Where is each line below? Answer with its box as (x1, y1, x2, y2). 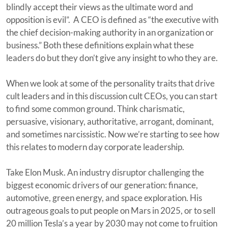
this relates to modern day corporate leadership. (6, 141, 184, 152)
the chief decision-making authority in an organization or (6, 26, 214, 38)
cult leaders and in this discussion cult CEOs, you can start (6, 90, 217, 101)
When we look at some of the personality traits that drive (6, 77, 215, 89)
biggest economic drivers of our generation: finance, (6, 179, 198, 190)
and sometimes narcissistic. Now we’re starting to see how (6, 128, 219, 139)
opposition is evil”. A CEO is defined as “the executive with (6, 14, 218, 25)
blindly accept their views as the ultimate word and (6, 1, 193, 12)
